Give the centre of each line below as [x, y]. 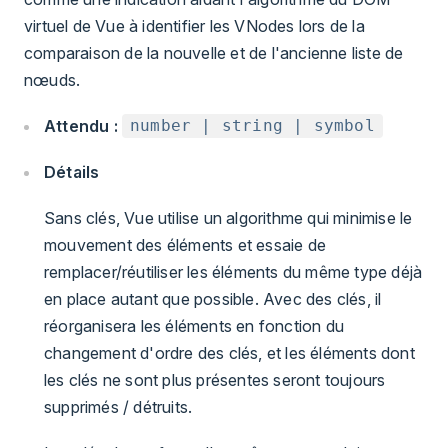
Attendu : [81, 125]
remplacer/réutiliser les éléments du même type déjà [233, 272]
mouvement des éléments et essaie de [185, 245]
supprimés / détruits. [118, 407]
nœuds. [52, 79]
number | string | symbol [252, 126]
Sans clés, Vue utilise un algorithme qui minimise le [228, 218]
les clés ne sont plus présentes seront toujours [215, 380]
